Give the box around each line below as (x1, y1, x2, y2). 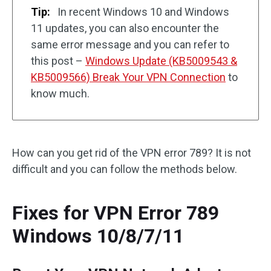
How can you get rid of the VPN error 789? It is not (12, 146, 251, 159)
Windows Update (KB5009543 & (85, 54, 237, 67)
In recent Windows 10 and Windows (57, 5, 229, 18)
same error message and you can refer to (31, 38, 229, 51)
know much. (31, 87, 90, 100)
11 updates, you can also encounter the (31, 21, 219, 34)
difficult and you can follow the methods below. (12, 162, 237, 175)
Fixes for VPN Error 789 (12, 201, 219, 224)
